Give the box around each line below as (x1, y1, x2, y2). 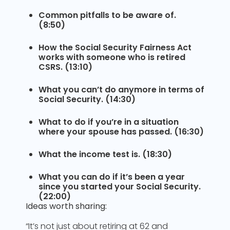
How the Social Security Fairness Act (39, 42, 191, 53)
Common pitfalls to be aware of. (39, 9, 176, 21)
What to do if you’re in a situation (39, 116, 179, 128)
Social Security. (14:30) (39, 93, 136, 105)
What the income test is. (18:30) (39, 148, 172, 160)
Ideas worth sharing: (26, 200, 107, 212)
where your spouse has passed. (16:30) (39, 126, 204, 138)
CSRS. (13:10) (39, 61, 92, 73)
